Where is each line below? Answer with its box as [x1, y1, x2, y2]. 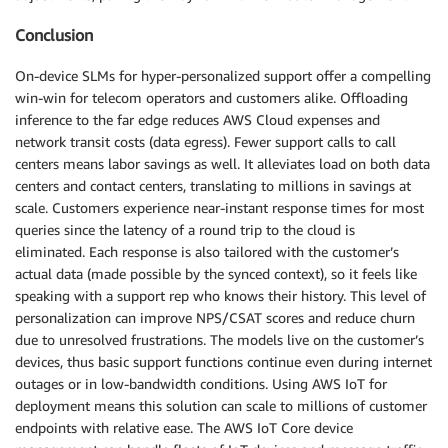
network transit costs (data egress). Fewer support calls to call [15, 132, 396, 150]
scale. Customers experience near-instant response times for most [15, 198, 424, 216]
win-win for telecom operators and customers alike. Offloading [15, 88, 408, 106]
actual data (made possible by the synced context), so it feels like [15, 264, 417, 282]
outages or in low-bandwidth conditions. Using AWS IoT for [15, 374, 387, 392]
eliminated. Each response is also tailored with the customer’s [15, 242, 399, 260]
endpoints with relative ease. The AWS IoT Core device [15, 418, 353, 436]
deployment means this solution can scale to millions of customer [15, 396, 427, 414]
